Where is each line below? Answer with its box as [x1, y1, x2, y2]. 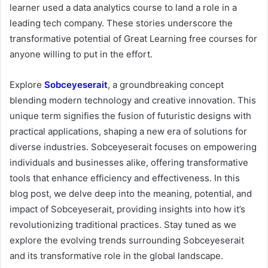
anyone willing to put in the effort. [10, 48, 153, 60]
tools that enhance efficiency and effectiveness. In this [10, 172, 240, 184]
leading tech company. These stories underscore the [10, 17, 233, 29]
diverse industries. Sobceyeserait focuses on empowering [10, 141, 257, 153]
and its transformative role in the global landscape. [10, 250, 223, 262]
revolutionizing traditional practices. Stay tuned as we [10, 219, 236, 231]
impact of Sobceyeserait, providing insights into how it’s [10, 203, 245, 215]
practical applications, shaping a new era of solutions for [10, 126, 247, 138]
